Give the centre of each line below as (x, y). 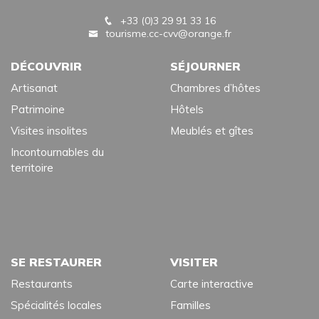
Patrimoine (38, 109)
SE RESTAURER (56, 262)
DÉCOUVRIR (46, 66)
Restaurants (42, 283)
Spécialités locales (56, 305)
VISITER (194, 262)
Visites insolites (49, 130)
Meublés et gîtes (212, 130)
